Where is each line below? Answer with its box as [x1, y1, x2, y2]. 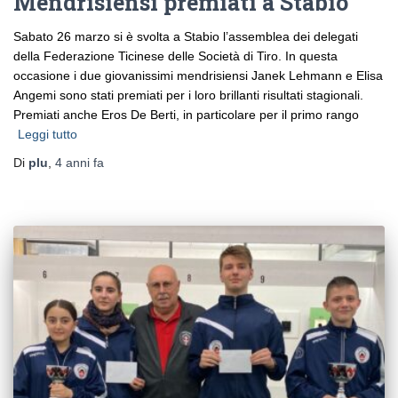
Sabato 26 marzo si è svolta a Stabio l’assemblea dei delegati [13, 28, 358, 44]
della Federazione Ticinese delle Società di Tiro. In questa [13, 48, 338, 63]
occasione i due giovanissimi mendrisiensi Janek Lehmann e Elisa [13, 68, 383, 83]
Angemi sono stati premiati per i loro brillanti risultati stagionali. [13, 87, 363, 102]
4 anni [55, 155, 90, 170]
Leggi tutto [18, 126, 77, 141]
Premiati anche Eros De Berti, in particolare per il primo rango [13, 107, 359, 122]
